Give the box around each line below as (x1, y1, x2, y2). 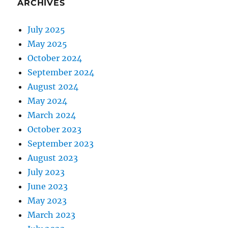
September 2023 (27, 138, 94, 149)
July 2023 (27, 167, 65, 178)
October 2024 (27, 53, 82, 64)
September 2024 (27, 67, 95, 78)
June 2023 (27, 181, 68, 192)
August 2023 (27, 153, 78, 163)
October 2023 (27, 124, 82, 135)
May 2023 (27, 195, 67, 206)
